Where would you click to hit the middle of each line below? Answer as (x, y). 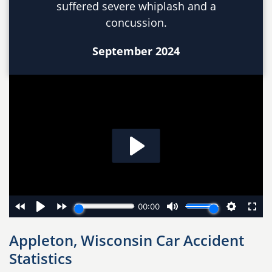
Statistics (41, 258)
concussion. (136, 22)
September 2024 (136, 51)
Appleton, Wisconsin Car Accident (127, 240)
